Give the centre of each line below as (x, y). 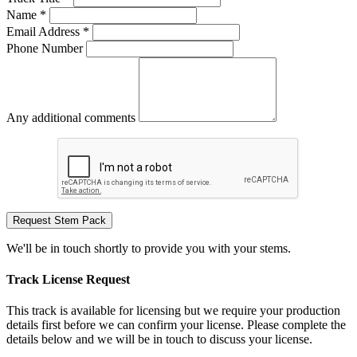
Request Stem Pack (59, 220)
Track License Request (68, 279)
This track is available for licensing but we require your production (173, 311)
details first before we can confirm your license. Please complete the (176, 325)
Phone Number (45, 48)
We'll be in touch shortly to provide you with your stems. (149, 248)
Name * (26, 14)
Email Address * (48, 31)
